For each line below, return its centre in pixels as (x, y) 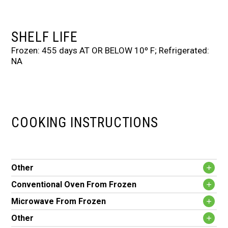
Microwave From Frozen (59, 201)
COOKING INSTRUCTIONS (85, 123)
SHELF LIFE (45, 37)
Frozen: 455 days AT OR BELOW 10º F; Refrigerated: (110, 51)
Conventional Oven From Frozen (74, 184)
